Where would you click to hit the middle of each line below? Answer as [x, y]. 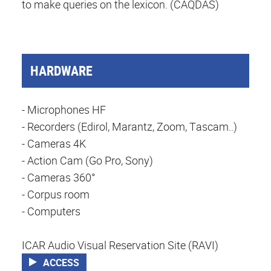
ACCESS [61, 263]
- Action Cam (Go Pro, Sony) [87, 161]
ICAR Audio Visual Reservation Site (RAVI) [120, 245]
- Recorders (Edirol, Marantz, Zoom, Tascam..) [129, 127]
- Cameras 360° [59, 178]
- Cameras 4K [54, 144]
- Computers [51, 211]
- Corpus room [56, 194]
